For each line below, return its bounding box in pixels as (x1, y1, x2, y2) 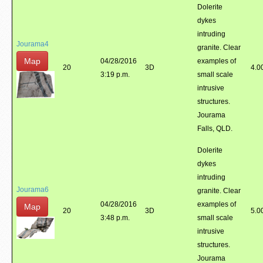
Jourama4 (16, 40, 49, 48)
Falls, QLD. (197, 124, 232, 133)
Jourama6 (16, 186, 49, 194)
